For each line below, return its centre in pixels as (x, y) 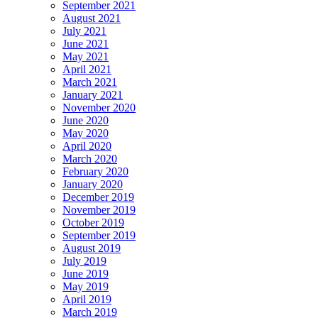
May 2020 (86, 133)
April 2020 (87, 146)
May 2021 (86, 56)
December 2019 (98, 197)
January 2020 (93, 184)
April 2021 (87, 69)
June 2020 (86, 120)
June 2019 (86, 273)
